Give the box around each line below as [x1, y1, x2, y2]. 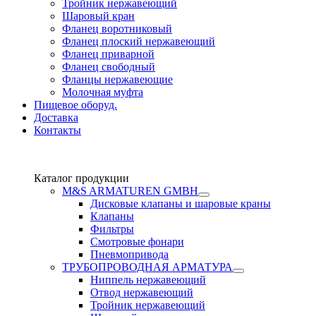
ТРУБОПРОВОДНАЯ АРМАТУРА [62, 261, 233, 273]
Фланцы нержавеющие [62, 73, 173, 85]
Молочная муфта [62, 86, 143, 98]
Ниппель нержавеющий [90, 274, 206, 286]
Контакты [34, 124, 81, 136]
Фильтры [90, 223, 134, 235]
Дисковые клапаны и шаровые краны [90, 197, 271, 209]
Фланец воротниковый [62, 23, 172, 35]
